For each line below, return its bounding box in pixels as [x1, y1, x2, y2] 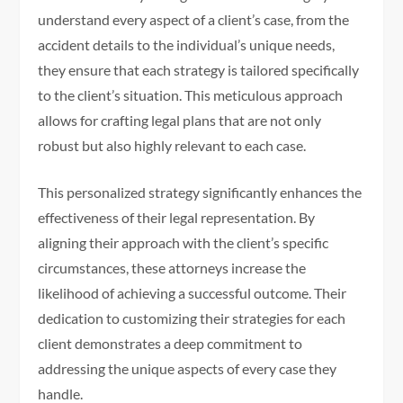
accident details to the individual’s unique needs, [38, 36, 336, 54]
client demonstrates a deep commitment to [38, 335, 303, 353]
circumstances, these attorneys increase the [38, 259, 307, 277]
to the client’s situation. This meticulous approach [38, 86, 344, 104]
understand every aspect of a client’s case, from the [38, 11, 350, 29]
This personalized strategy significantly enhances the [38, 184, 363, 201]
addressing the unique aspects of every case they [38, 360, 337, 378]
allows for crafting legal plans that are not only [38, 112, 322, 130]
